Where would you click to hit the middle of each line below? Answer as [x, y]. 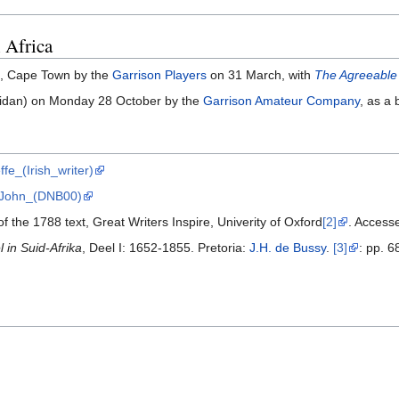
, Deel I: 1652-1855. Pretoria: [166, 248]
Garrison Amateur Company [281, 101]
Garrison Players [159, 75]
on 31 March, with [261, 75]
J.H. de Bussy [288, 248]
